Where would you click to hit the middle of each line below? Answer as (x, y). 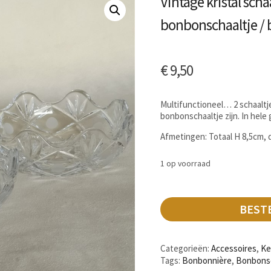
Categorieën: (186, 249)
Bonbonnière (207, 261)
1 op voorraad (186, 164)
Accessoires (234, 249)
